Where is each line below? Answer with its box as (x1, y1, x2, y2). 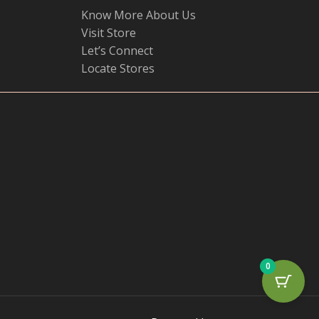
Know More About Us (80, 6, 196, 23)
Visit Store (80, 24, 136, 41)
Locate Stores (80, 60, 155, 76)
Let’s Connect (80, 42, 153, 58)
